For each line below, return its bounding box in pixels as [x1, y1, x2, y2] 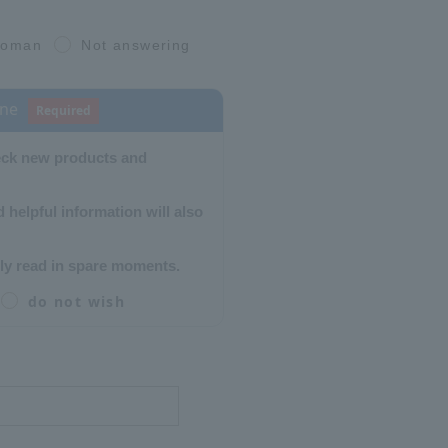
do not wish [27, 291, 126, 311]
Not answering [81, 37, 191, 53]
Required [36, 101, 91, 119]
